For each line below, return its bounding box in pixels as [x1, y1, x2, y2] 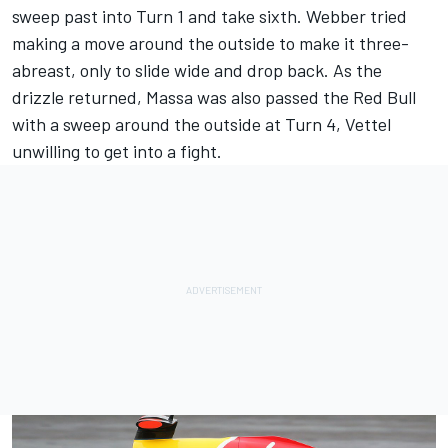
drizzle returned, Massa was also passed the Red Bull [12, 86, 416, 109]
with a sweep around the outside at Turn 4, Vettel [12, 113, 391, 136]
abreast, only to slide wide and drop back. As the [12, 59, 382, 82]
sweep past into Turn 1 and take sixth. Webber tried [12, 5, 407, 28]
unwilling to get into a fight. [12, 140, 222, 163]
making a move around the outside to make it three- [12, 32, 409, 55]
